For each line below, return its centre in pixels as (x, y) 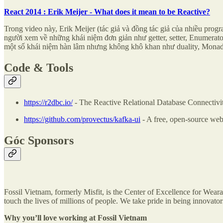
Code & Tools (39, 68)
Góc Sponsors (39, 141)
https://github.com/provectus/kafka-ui (82, 119)
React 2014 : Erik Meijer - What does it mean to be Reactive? (107, 12)
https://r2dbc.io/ (48, 103)
